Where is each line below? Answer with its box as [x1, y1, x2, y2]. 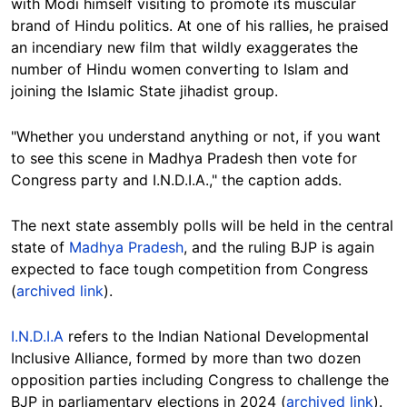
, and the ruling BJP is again [184, 238, 374, 256]
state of [11, 238, 69, 256]
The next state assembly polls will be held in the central [11, 216, 393, 234]
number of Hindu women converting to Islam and [11, 60, 349, 78]
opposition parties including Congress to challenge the [11, 371, 389, 389]
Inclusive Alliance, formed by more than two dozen [11, 349, 361, 367]
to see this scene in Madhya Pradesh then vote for [11, 149, 357, 167]
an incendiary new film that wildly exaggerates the [11, 38, 358, 56]
